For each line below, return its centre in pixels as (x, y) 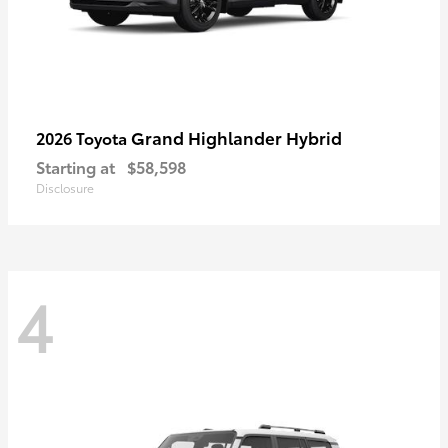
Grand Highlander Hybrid (236, 137)
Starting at (75, 167)
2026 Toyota (83, 138)
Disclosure (65, 188)
